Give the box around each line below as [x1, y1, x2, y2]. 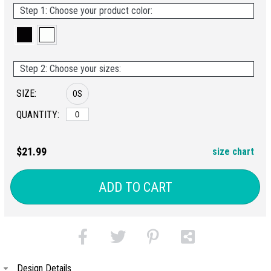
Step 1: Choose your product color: [20, 5, 152, 16]
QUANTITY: [16, 109, 59, 120]
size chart [212, 146, 254, 157]
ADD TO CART [98, 179, 172, 195]
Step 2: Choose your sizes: [20, 63, 121, 74]
